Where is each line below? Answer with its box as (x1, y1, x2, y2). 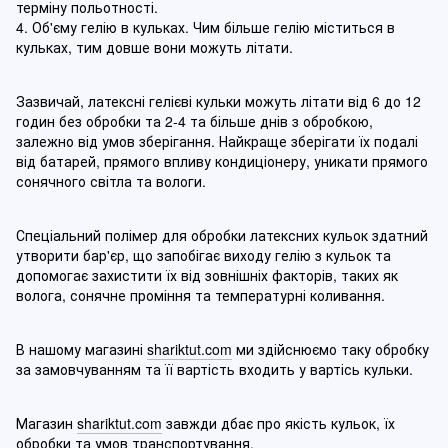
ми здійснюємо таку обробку (232, 338, 429, 359)
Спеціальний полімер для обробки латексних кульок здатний (16, 224, 428, 245)
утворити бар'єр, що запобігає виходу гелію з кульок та (16, 244, 391, 265)
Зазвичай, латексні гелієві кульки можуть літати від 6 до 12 (16, 90, 421, 111)
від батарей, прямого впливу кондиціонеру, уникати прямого (16, 150, 428, 171)
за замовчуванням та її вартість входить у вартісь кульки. (16, 358, 413, 379)
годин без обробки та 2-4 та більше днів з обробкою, (16, 110, 373, 131)
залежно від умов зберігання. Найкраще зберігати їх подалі (16, 130, 418, 151)
